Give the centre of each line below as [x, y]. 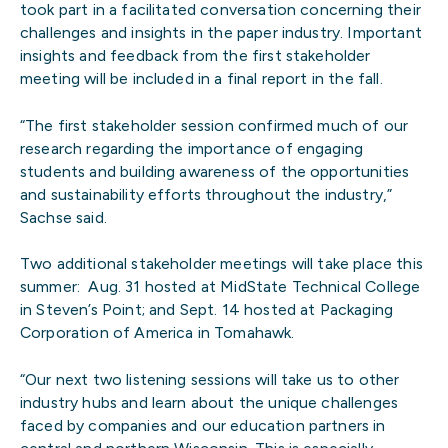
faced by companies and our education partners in [203, 425]
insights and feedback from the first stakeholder [195, 55]
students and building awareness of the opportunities [215, 171]
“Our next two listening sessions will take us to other [210, 379]
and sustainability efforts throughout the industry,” [206, 194]
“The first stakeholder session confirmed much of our [214, 125]
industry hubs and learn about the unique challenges [209, 402]
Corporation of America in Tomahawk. [157, 333]
